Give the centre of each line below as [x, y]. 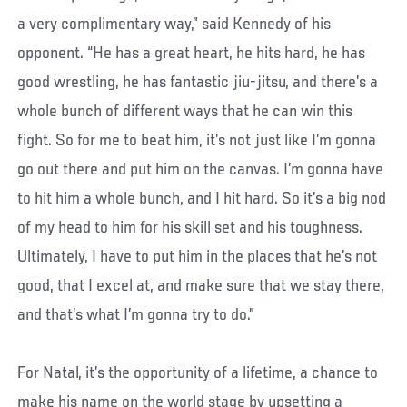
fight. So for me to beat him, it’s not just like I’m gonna [197, 140]
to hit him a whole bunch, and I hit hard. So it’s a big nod [202, 199]
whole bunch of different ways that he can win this [185, 111]
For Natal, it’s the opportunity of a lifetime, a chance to [198, 373]
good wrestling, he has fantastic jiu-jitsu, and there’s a [198, 82]
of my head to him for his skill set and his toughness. [190, 228]
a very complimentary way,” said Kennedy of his [174, 24]
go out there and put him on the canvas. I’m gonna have [201, 169]
